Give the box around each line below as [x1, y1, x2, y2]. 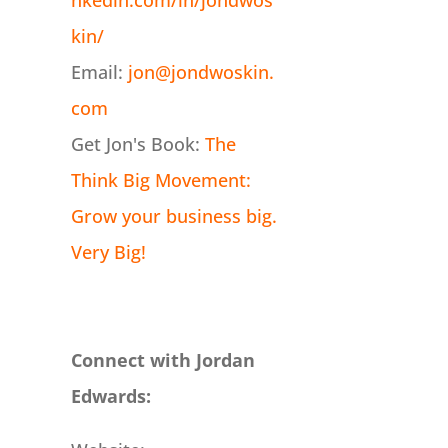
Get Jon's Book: [70, 132, 205, 157]
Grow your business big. [70, 204, 277, 229]
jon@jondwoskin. [127, 60, 274, 85]
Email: [70, 60, 128, 85]
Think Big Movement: [70, 168, 251, 193]
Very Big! [70, 240, 146, 265]
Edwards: [70, 384, 151, 409]
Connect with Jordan [70, 348, 255, 373]
